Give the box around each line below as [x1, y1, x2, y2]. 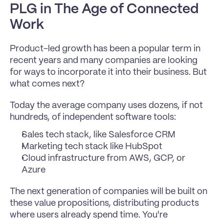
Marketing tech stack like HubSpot [22, 142, 162, 151]
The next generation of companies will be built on [10, 187, 207, 196]
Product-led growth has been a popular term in [10, 44, 200, 53]
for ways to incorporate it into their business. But [10, 68, 207, 77]
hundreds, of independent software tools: [10, 113, 176, 122]
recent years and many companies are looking [10, 56, 197, 65]
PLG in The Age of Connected [10, 3, 199, 16]
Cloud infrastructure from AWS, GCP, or [22, 154, 185, 163]
